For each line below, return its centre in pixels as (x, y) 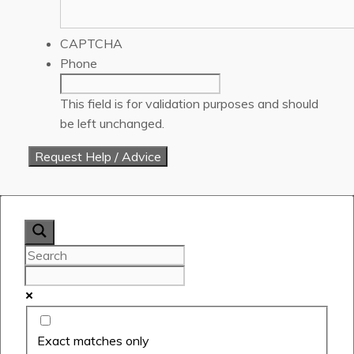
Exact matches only (93, 341)
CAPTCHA (91, 43)
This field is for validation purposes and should (189, 103)
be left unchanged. (112, 123)
